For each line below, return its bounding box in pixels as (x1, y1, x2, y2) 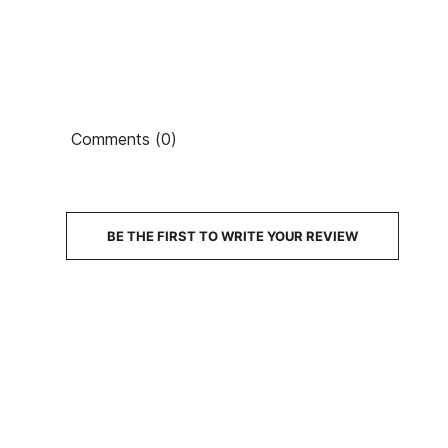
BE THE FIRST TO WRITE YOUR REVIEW (106, 227, 358, 244)
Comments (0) (70, 128, 177, 149)
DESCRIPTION (250, 197, 376, 217)
